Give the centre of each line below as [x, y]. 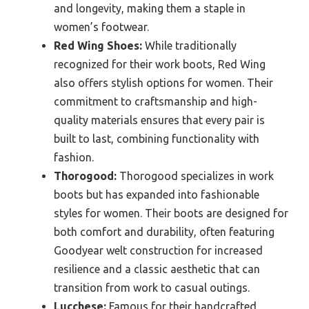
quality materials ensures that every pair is [159, 120]
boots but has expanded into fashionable [157, 194]
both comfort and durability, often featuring [164, 231]
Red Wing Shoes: [98, 45]
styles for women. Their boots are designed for [171, 213]
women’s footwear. [101, 27]
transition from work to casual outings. [152, 287]
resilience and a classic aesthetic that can [157, 269]
